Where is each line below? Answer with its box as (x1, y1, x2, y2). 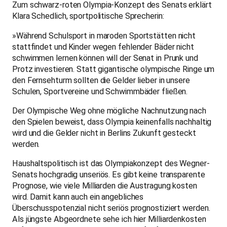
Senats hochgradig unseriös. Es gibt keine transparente (12, 169, 205, 179)
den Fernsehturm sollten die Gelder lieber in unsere (12, 75, 190, 85)
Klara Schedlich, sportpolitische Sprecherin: (12, 11, 164, 21)
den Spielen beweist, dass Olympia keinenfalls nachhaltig (12, 117, 212, 127)
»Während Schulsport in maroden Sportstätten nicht (12, 30, 196, 41)
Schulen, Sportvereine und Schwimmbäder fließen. (12, 86, 188, 96)
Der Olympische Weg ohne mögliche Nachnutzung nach (12, 105, 207, 116)
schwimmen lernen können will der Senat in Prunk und (12, 53, 198, 63)
